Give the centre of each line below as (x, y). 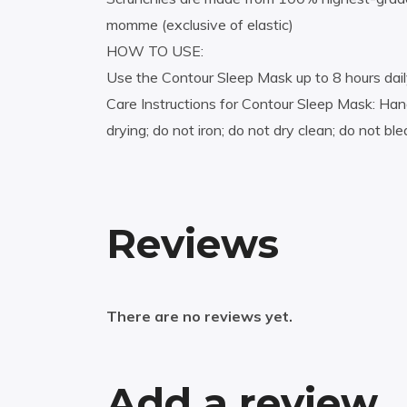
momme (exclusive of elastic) (200, 25)
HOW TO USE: (155, 51)
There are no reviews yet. (199, 317)
